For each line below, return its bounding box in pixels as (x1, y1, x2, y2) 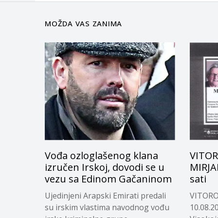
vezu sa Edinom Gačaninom (45, 172, 172, 185)
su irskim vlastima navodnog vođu (45, 201, 169, 213)
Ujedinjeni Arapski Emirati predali (45, 190, 166, 201)
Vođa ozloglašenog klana (45, 148, 158, 162)
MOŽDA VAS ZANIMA (45, 18, 122, 29)
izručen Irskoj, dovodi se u (45, 160, 164, 174)
